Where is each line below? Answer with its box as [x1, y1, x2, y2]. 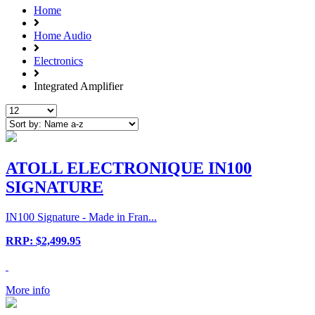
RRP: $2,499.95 [6, 234, 81, 247]
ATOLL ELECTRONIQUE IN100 [6, 159, 252, 178]
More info [6, 283, 50, 296]
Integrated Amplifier [34, 80, 123, 93]
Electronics [34, 55, 83, 67]
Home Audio [34, 30, 91, 42]
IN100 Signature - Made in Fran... [6, 210, 157, 223]
